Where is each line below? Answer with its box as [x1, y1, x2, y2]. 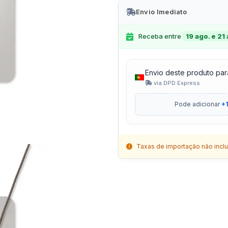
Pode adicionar [174, 100, 221, 108]
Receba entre [138, 32, 183, 41]
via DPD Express [152, 79, 200, 87]
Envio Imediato [135, 8, 187, 16]
